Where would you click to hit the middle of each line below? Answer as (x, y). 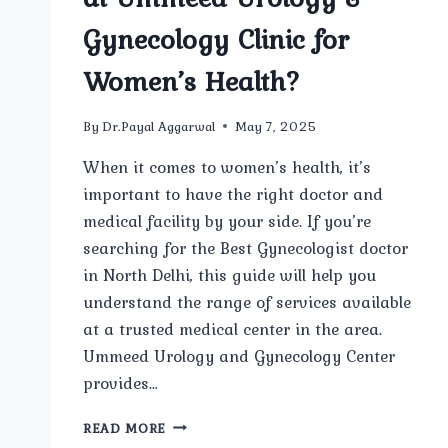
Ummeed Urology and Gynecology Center (239, 355)
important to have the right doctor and (233, 193)
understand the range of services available (247, 301)
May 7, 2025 (276, 125)
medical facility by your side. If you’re (227, 220)
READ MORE (125, 427)
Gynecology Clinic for (216, 38)
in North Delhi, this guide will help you (229, 274)
